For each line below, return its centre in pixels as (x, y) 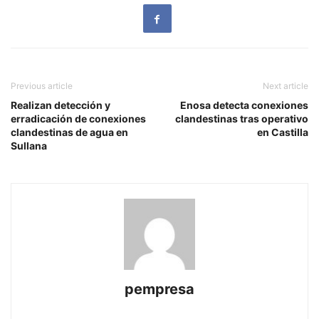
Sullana (29, 146)
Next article (286, 86)
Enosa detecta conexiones (244, 105)
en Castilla (283, 132)
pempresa (159, 289)
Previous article (42, 86)
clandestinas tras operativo (242, 119)
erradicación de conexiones (78, 119)
